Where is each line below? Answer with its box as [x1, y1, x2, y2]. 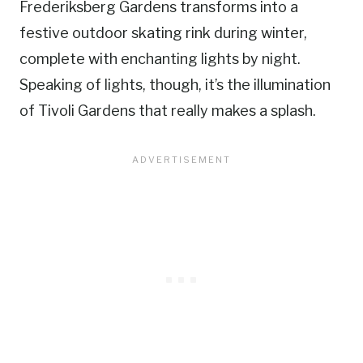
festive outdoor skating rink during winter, [19, 24, 307, 42]
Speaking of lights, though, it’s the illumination [19, 76, 331, 94]
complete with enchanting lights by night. [19, 50, 301, 68]
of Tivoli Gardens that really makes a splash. [19, 102, 316, 120]
